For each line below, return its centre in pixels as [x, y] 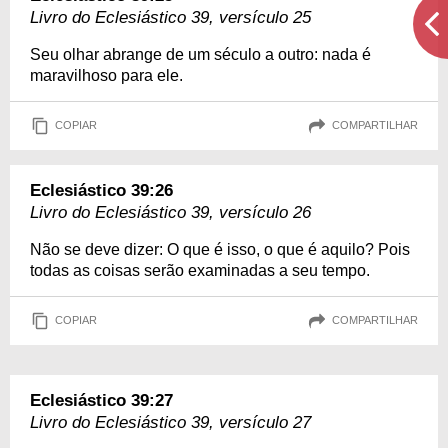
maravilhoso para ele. [106, 75]
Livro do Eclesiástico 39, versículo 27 [170, 422]
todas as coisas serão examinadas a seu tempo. [200, 270]
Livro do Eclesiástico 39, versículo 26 [170, 212]
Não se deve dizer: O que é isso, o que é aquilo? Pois [220, 249]
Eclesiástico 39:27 [101, 400]
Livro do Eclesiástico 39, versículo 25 [170, 17]
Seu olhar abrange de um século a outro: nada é [200, 54]
